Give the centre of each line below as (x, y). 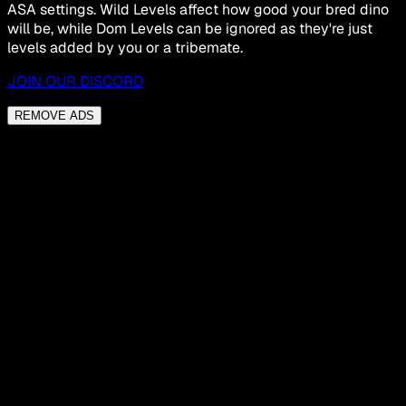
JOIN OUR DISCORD (75, 82)
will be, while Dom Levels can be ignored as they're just (190, 29)
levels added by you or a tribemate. (125, 48)
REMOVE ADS (54, 116)
